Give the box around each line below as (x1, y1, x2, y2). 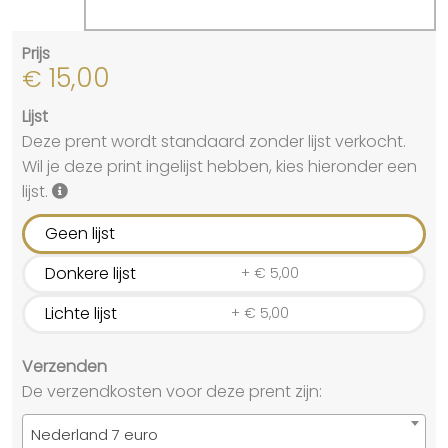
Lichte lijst (45, 302, 117, 326)
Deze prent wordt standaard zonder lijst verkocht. (22, 129, 406, 153)
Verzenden (22, 354, 107, 378)
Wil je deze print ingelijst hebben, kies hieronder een (22, 154, 417, 178)
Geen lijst (45, 222, 115, 246)
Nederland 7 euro (31, 423, 158, 445)
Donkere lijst (45, 262, 136, 286)
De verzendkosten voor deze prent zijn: (22, 379, 322, 403)
